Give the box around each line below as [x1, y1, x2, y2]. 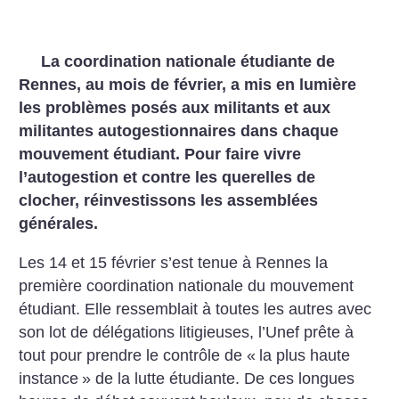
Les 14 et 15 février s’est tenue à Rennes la [19, 253, 329, 272]
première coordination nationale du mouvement [19, 276, 354, 295]
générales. [19, 215, 99, 232]
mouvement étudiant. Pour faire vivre [19, 145, 302, 163]
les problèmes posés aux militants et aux [19, 99, 331, 117]
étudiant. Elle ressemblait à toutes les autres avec [19, 299, 372, 318]
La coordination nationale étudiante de [41, 53, 336, 70]
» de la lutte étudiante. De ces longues [82, 369, 355, 387]
